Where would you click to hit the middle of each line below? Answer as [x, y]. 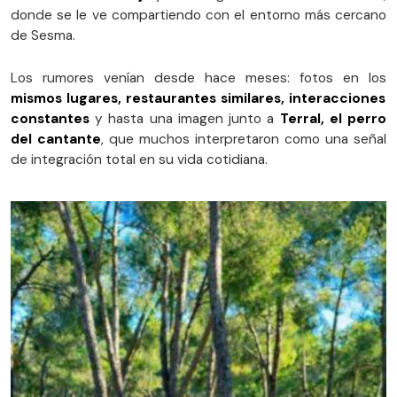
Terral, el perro [333, 118]
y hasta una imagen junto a [185, 118]
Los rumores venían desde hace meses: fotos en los [198, 78]
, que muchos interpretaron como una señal [244, 139]
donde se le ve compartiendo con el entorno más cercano [198, 15]
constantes [50, 118]
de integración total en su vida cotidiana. [139, 159]
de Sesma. [43, 35]
